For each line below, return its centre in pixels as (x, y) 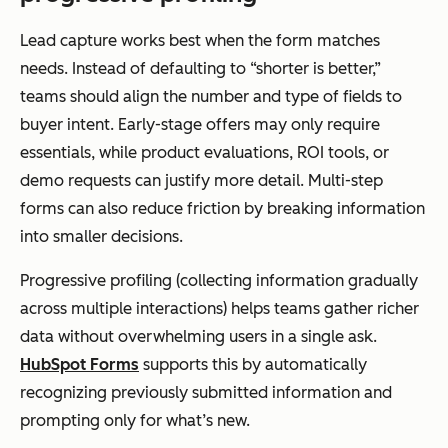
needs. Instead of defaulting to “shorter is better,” (200, 68)
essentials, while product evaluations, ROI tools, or (204, 152)
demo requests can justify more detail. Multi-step (201, 180)
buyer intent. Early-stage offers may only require (200, 124)
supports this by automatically (253, 364)
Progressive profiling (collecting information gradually (219, 280)
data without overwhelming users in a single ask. (198, 336)
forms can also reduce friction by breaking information (222, 208)
